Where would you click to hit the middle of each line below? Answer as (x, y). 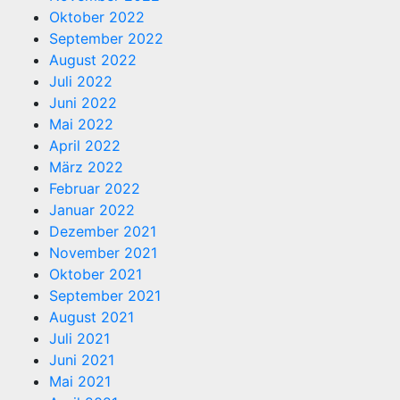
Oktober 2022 (97, 17)
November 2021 (103, 252)
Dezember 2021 (103, 231)
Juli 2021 (79, 338)
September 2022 (106, 38)
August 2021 (92, 317)
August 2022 (93, 59)
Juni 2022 (83, 102)
